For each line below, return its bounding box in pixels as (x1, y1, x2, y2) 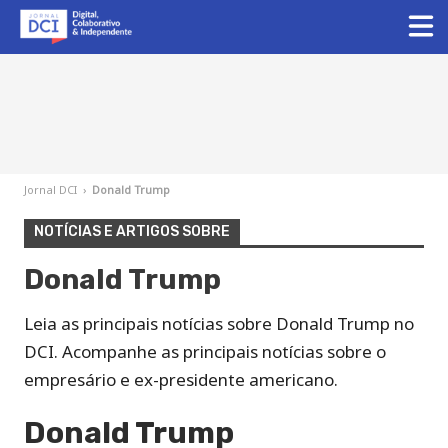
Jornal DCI (24, 182, 77, 197)
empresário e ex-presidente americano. (24, 368, 338, 391)
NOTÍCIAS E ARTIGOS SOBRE (34, 223, 230, 240)
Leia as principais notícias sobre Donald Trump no (24, 312, 414, 335)
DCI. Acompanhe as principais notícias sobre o (24, 340, 386, 363)
